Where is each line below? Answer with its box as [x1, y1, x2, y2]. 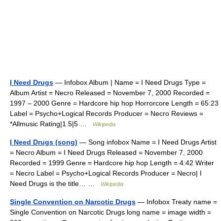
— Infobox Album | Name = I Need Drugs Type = [53, 78, 206, 86]
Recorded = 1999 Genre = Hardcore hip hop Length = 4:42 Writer [10, 158, 214, 167]
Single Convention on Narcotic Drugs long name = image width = [10, 208, 211, 216]
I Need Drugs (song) [10, 138, 77, 146]
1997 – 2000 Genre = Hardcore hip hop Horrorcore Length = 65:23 [10, 99, 219, 107]
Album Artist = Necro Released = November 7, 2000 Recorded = [10, 88, 210, 97]
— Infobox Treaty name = [136, 197, 217, 206]
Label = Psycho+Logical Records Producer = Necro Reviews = [10, 109, 203, 117]
